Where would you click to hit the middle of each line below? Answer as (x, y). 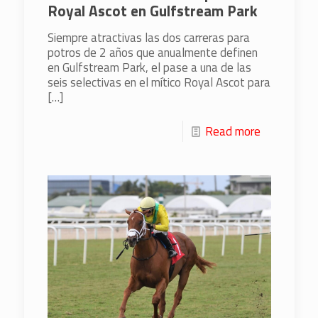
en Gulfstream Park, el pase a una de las (149, 68)
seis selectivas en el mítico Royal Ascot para (159, 83)
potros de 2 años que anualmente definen (152, 53)
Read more (232, 132)
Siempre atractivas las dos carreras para (148, 38)
